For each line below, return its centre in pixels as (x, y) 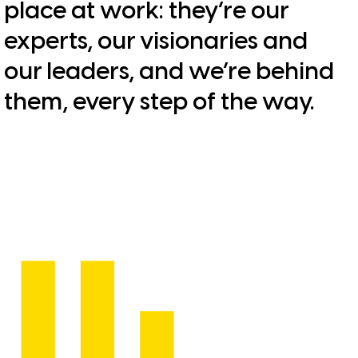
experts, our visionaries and (156, 42)
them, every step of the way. (159, 103)
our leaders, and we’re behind (169, 72)
